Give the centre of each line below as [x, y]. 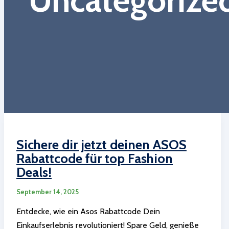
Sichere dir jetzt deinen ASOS [101, 144]
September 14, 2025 [48, 192]
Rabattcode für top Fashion [95, 158]
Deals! [34, 172]
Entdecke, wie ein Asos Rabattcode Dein [88, 212]
